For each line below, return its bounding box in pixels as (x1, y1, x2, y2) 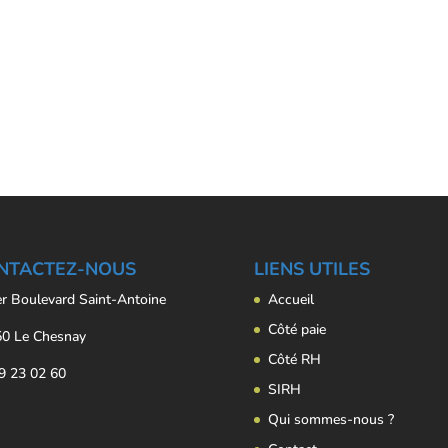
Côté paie (267, 320, 326, 340)
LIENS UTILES (253, 257, 370, 282)
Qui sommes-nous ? (267, 410, 394, 430)
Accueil (267, 290, 314, 310)
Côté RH (267, 350, 321, 370)
